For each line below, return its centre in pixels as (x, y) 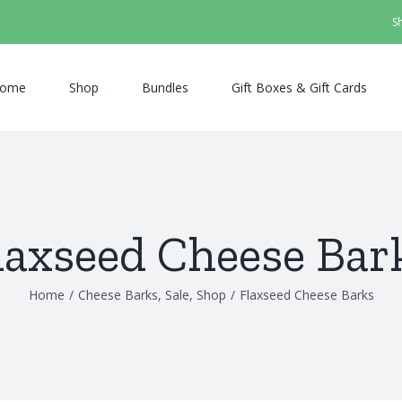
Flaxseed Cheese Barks (306, 295)
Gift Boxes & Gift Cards (299, 87)
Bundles (165, 87)
